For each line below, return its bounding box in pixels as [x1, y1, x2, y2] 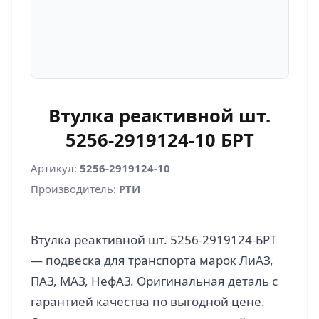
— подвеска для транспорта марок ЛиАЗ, [30, 252, 273, 268]
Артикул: [30, 160, 80, 175]
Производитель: [30, 182, 119, 196]
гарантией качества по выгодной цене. [30, 293, 265, 310]
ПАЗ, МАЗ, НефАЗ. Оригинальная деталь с [30, 273, 278, 289]
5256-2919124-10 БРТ [65, 127, 254, 152]
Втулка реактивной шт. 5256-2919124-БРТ [30, 231, 276, 248]
